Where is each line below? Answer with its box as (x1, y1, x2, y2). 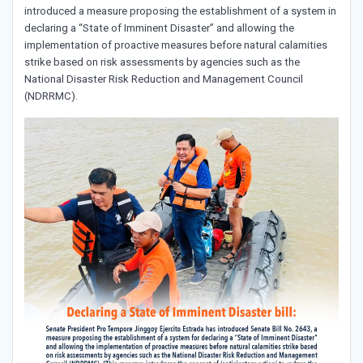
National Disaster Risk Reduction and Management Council (24, 73, 303, 86)
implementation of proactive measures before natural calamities (24, 39, 327, 52)
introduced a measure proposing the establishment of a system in (24, 5, 336, 18)
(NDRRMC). (24, 90, 80, 103)
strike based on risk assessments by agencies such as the (24, 56, 300, 69)
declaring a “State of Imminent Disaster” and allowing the (24, 22, 294, 35)
